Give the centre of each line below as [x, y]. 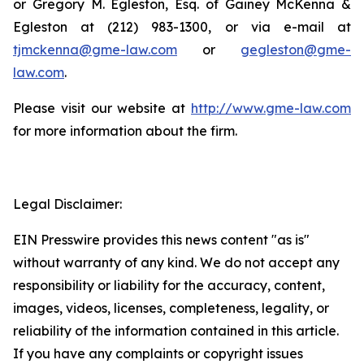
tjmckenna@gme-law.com [95, 50]
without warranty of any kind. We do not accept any [176, 262]
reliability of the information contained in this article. [176, 331]
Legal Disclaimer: [67, 204]
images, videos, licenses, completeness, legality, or [171, 308]
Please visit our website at [102, 108]
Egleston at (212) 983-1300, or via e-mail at [182, 27]
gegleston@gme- [296, 50]
